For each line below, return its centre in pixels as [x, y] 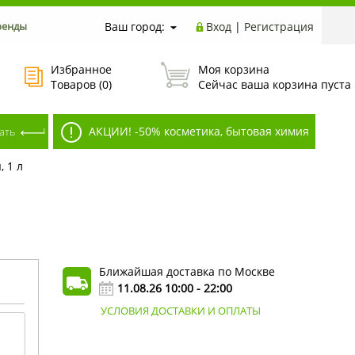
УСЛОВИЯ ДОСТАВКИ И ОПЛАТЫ [180, 310]
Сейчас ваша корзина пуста [275, 85]
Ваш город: [136, 27]
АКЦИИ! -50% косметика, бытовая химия [197, 131]
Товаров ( [76, 85]
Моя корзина [234, 70]
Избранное [81, 70]
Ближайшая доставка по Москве [187, 271]
